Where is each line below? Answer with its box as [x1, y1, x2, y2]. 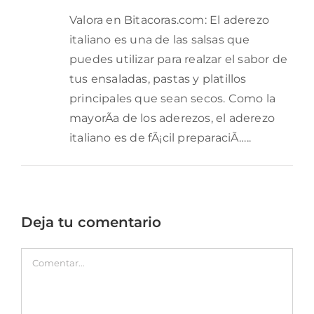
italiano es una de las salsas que [69, 32, 250, 46]
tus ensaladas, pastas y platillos [69, 71, 247, 86]
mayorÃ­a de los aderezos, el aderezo [69, 111, 275, 125]
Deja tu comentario [21, 213, 161, 231]
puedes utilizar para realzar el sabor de [69, 52, 287, 66]
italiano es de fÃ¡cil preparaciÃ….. [69, 130, 251, 144]
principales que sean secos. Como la [69, 91, 275, 105]
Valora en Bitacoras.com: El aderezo [69, 13, 269, 27]
